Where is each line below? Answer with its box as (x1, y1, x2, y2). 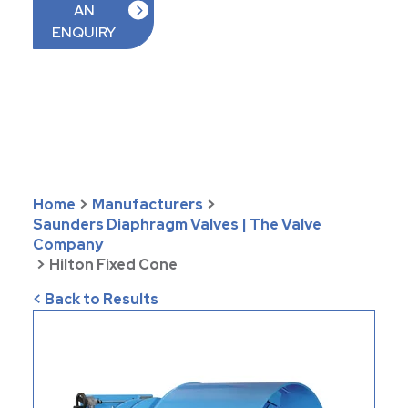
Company (32, 235, 103, 255)
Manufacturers (91, 195, 203, 215)
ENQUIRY (52, 23, 117, 43)
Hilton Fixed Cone (48, 255, 178, 275)
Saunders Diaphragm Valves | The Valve (32, 215, 321, 235)
